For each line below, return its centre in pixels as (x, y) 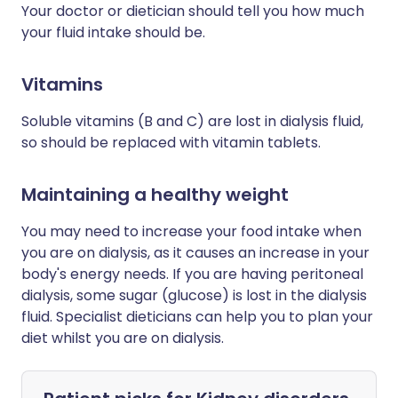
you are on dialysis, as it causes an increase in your (195, 253)
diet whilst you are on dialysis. (123, 338)
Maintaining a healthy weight (155, 195)
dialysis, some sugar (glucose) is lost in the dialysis (194, 295)
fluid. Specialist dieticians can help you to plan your (197, 317)
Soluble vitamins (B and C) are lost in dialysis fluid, (192, 121)
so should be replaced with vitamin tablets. (171, 143)
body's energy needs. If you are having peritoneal (192, 274)
